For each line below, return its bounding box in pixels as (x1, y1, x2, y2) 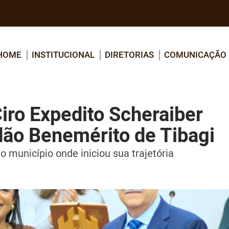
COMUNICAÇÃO (164, 48, 226, 60)
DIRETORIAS (105, 48, 154, 60)
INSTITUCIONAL (32, 48, 95, 60)
